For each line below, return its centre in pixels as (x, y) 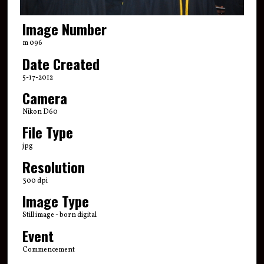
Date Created (61, 63)
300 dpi (35, 181)
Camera (44, 98)
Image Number (64, 29)
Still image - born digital (59, 215)
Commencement (48, 250)
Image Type (55, 201)
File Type (47, 132)
